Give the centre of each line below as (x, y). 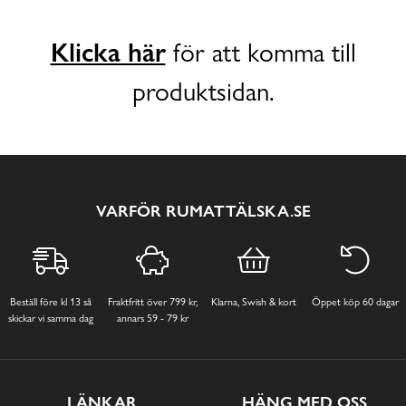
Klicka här (108, 52)
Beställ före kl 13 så (51, 302)
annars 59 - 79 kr (152, 319)
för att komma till (261, 53)
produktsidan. (203, 92)
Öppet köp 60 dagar (355, 302)
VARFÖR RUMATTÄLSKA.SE (203, 210)
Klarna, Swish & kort (254, 302)
